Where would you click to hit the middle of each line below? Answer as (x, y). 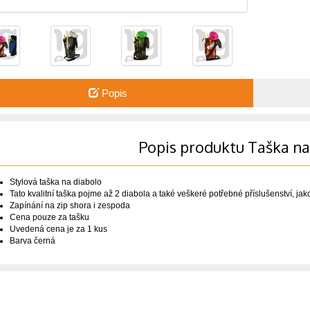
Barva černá (32, 240)
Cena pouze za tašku (49, 217)
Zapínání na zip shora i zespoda (70, 205)
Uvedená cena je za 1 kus (58, 229)
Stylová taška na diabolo (55, 182)
